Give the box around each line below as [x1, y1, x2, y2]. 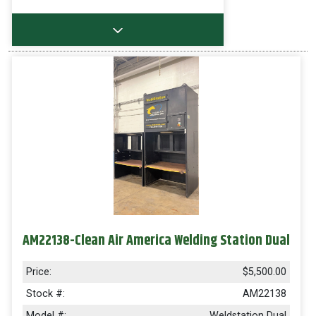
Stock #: [26, 288, 65, 300]
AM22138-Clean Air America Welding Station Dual [23, 230, 290, 252]
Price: [26, 266, 51, 278]
